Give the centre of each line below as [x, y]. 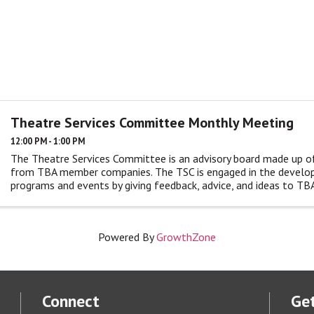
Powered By [127, 237]
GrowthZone [186, 237]
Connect [71, 301]
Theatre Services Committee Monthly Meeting [152, 122]
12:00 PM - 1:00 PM [48, 141]
